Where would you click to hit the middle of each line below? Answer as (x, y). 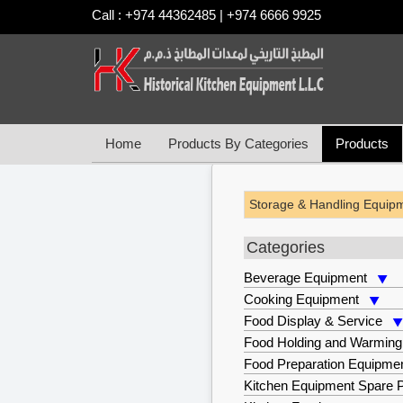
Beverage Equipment (306, 278)
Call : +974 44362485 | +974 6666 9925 (214, 15)
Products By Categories (238, 143)
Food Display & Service (313, 321)
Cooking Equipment (302, 299)
